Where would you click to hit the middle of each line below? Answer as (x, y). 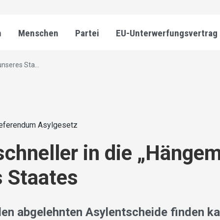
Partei (87, 33)
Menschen (38, 33)
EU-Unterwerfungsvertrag (167, 33)
